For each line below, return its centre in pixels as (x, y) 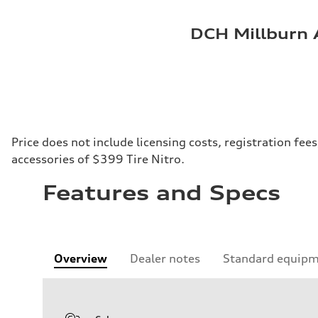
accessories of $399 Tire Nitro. (98, 159)
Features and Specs (161, 193)
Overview (81, 259)
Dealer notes (165, 259)
